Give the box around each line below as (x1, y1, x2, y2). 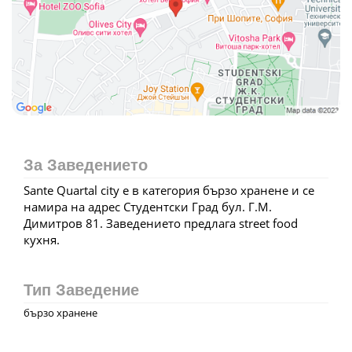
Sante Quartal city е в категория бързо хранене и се (24, 181, 314, 198)
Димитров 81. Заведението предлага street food (24, 214, 298, 231)
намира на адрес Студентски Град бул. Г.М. (24, 198, 272, 214)
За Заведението (24, 156, 148, 174)
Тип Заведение (24, 280, 139, 299)
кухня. (24, 231, 60, 247)
